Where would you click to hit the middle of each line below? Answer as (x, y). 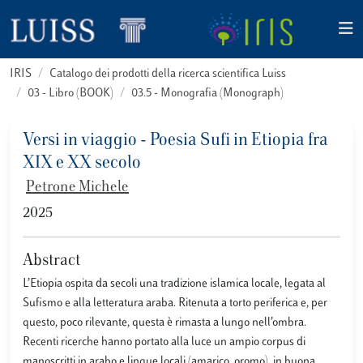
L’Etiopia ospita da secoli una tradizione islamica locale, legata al (174, 284)
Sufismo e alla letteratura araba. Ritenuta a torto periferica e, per (175, 303)
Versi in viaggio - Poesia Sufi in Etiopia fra (175, 141)
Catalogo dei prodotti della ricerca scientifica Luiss (168, 74)
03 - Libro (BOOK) (70, 94)
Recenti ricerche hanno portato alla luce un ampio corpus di (164, 342)
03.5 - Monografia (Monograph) (207, 94)
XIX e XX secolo (82, 164)
